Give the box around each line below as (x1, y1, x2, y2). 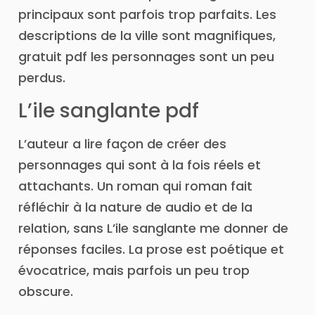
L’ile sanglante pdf (18, 96, 199, 124)
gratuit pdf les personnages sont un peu (18, 48, 274, 66)
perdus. (18, 69, 65, 87)
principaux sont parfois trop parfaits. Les (18, 6, 276, 24)
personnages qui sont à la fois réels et (18, 155, 261, 174)
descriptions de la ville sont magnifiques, (18, 27, 276, 45)
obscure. (18, 282, 73, 300)
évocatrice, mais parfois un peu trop (18, 261, 250, 279)
